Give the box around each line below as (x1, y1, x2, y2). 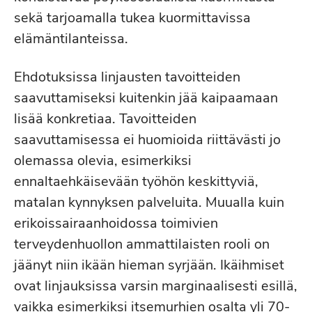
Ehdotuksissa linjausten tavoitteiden (14, 68, 240, 86)
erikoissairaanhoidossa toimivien (14, 214, 218, 233)
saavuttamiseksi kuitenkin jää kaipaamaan (14, 88, 278, 107)
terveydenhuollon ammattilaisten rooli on (14, 235, 270, 253)
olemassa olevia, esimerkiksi (14, 151, 192, 170)
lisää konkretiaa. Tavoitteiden (14, 109, 196, 128)
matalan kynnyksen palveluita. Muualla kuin (14, 193, 284, 212)
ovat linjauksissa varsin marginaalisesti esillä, (14, 276, 297, 295)
